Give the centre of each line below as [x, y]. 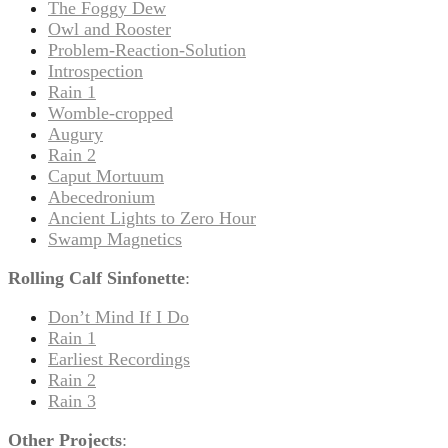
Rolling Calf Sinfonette [96, 277]
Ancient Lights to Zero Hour [152, 217]
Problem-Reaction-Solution [147, 49]
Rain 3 [72, 400]
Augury [75, 133]
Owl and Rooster [109, 28]
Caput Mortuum [106, 175]
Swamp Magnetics [115, 238]
